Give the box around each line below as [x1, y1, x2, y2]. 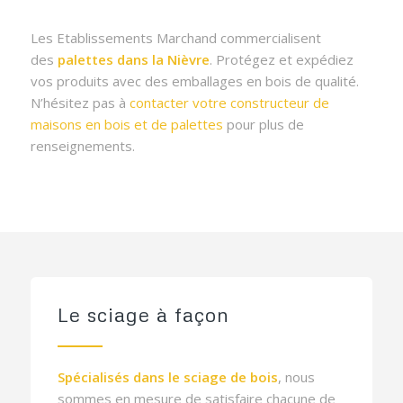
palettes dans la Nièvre [57, 49, 210, 68]
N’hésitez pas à [30, 93, 130, 112]
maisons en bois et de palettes [30, 114, 223, 133]
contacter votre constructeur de [129, 93, 329, 112]
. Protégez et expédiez [209, 49, 354, 68]
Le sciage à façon [57, 301, 229, 327]
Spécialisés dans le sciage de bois [57, 367, 278, 386]
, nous [277, 367, 315, 386]
